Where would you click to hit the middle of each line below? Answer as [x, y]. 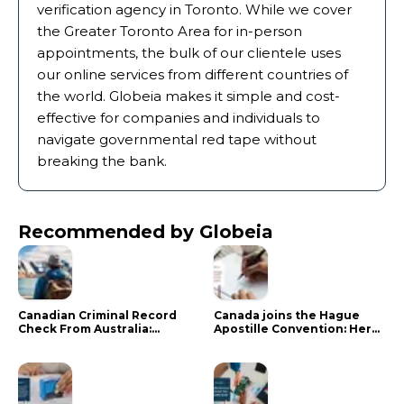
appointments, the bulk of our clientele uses [189, 52]
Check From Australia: [85, 328]
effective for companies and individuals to [179, 117]
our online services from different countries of [193, 74]
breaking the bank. [102, 161]
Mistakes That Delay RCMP [99, 342]
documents [248, 355]
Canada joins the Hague [286, 315]
